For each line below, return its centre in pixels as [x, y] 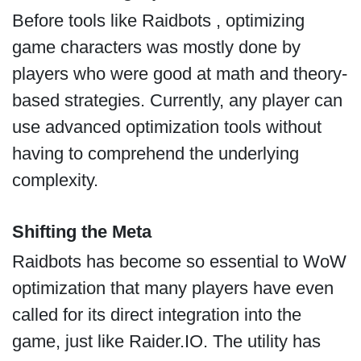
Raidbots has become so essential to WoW [179, 261]
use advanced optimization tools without [166, 127]
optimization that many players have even [172, 288]
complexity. [57, 180]
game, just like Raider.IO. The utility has [166, 341]
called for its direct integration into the [156, 314]
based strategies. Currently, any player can [177, 100]
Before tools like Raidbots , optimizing [158, 20]
